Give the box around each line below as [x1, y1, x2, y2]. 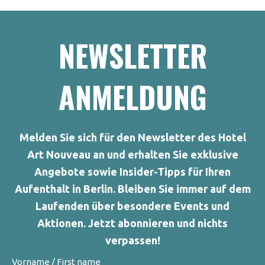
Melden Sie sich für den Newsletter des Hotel [19, 131, 246, 144]
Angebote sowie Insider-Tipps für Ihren [34, 166, 231, 178]
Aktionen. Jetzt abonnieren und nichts [37, 217, 228, 230]
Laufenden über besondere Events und [35, 200, 230, 212]
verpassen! [105, 234, 160, 247]
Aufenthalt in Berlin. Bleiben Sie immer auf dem [14, 183, 251, 195]
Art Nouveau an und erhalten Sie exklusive [27, 148, 238, 161]
